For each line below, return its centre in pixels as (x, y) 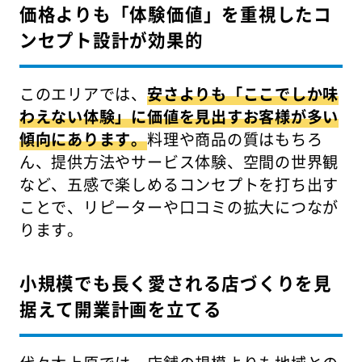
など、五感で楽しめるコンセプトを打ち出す (179, 185)
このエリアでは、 (83, 94)
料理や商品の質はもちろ (235, 139)
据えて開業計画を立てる (120, 309)
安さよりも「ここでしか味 (243, 94)
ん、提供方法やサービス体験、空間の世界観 (179, 162)
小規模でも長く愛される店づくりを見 (175, 283)
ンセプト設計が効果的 (111, 40)
